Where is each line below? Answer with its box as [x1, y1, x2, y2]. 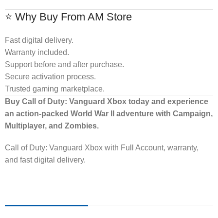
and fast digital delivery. [5, 155, 86, 164]
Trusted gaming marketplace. [5, 84, 105, 93]
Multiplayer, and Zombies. [5, 121, 99, 130]
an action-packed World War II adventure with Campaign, [5, 109, 213, 118]
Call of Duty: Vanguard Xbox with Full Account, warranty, [5, 143, 199, 152]
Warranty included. [5, 48, 69, 56]
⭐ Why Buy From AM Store [5, 10, 132, 23]
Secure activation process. [5, 72, 96, 81]
